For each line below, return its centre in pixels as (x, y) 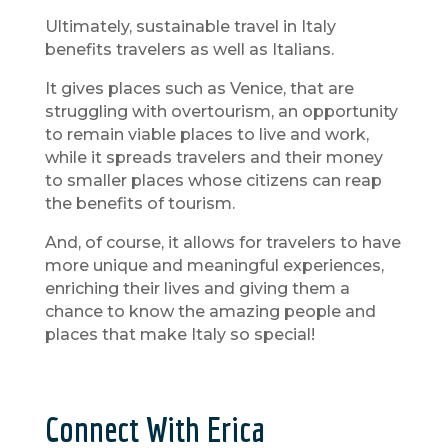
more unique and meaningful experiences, (214, 266)
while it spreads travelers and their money (213, 158)
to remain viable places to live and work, (206, 135)
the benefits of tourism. (139, 204)
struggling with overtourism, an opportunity (221, 112)
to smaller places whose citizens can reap (213, 181)
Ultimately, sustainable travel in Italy (190, 27)
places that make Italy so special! (179, 335)
